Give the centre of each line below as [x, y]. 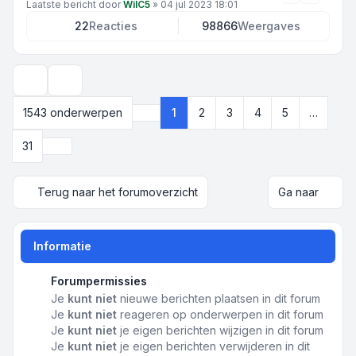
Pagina [161, 119]
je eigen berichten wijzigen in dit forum [220, 330]
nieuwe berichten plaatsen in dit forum [218, 298]
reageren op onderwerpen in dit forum [220, 314]
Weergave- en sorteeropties [133, 87]
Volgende [82, 145]
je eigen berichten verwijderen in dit [213, 346]
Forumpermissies [99, 281]
